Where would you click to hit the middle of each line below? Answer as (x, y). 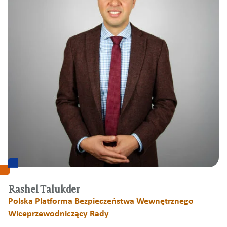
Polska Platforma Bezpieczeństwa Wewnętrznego (101, 201)
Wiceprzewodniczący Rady (59, 214)
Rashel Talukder (44, 189)
